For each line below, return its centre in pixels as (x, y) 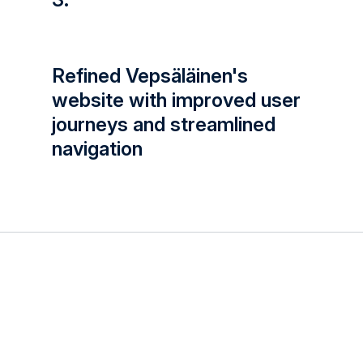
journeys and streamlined (164, 124)
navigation (97, 148)
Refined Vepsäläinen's (150, 75)
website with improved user (176, 100)
